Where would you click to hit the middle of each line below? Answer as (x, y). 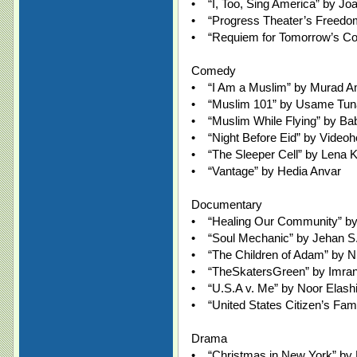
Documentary (227, 204)
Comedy (214, 71)
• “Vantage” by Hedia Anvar (266, 171)
